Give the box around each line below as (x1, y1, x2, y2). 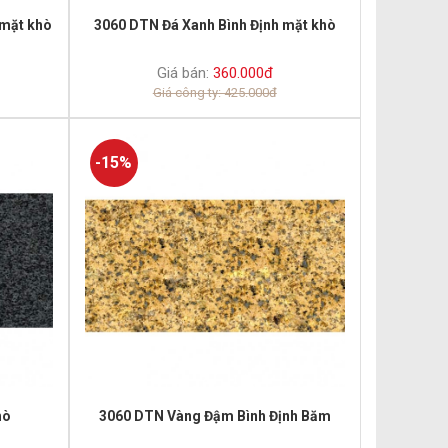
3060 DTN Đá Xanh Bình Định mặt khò (93, 17, 336, 34)
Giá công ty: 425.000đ (152, 85, 277, 101)
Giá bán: (156, 64, 209, 83)
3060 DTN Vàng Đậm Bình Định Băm (98, 407, 331, 424)
